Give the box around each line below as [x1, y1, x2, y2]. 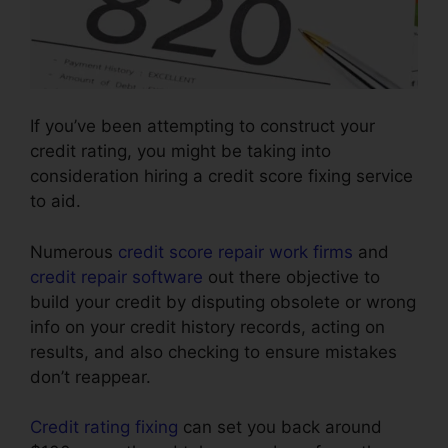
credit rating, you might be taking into [30, 141, 331, 162]
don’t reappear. [30, 366, 151, 387]
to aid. [30, 191, 81, 212]
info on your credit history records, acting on [30, 316, 385, 337]
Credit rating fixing [30, 417, 178, 438]
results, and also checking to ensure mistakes [30, 341, 397, 362]
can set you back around [178, 417, 382, 438]
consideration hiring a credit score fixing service [30, 166, 413, 187]
